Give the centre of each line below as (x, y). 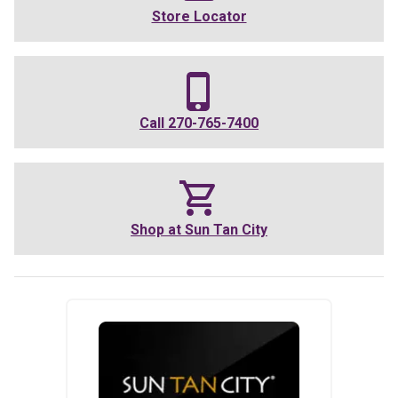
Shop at (158, 230)
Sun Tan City (226, 230)
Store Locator (199, 17)
